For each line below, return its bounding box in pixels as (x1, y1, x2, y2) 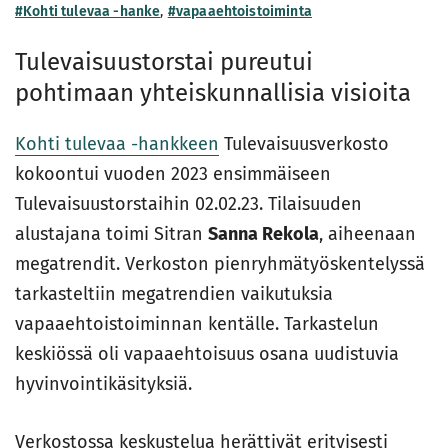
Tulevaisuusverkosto (219, 133, 389, 156)
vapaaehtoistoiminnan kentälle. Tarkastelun (15, 313, 379, 336)
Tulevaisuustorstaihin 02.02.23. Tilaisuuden (15, 193, 362, 216)
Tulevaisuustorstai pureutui (15, 48, 313, 77)
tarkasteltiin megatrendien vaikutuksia (15, 283, 333, 306)
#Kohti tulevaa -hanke (15, 3, 161, 21)
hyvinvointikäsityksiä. (15, 373, 192, 396)
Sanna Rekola (208, 223, 319, 246)
